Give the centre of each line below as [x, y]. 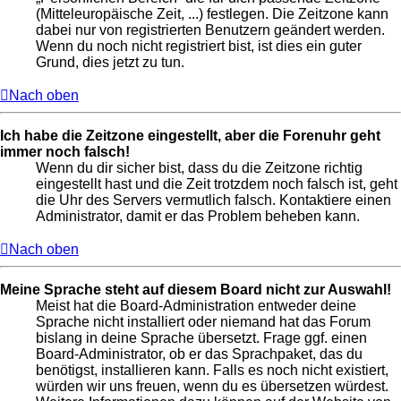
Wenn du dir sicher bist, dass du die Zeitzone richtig [199, 168]
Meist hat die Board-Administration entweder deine [196, 306]
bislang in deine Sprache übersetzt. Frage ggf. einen [201, 338]
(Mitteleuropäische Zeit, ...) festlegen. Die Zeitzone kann [212, 14]
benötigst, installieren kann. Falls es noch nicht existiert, [212, 371]
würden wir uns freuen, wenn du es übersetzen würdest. [212, 387]
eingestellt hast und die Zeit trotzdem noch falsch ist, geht [217, 184]
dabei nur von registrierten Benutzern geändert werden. [210, 30]
